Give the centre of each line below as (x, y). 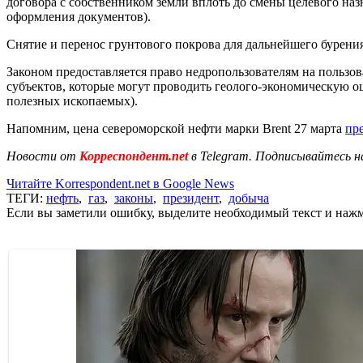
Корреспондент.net (134, 156)
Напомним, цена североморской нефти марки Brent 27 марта (176, 128)
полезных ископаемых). (72, 100)
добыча (249, 198)
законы (134, 198)
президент (191, 198)
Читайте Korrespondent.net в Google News (120, 183)
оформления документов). (79, 16)
